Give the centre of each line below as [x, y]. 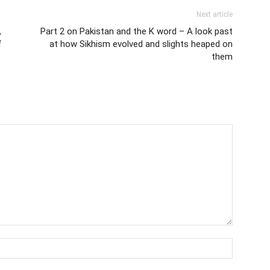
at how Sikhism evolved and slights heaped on [141, 44]
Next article [215, 14]
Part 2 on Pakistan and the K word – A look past [137, 31]
